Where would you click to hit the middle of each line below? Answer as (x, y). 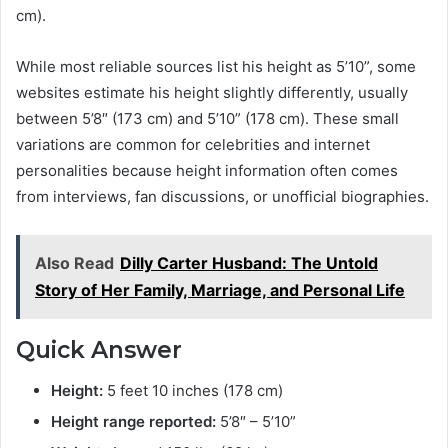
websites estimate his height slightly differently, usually (212, 93)
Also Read (74, 263)
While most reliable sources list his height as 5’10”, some (216, 67)
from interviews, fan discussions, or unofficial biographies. (222, 197)
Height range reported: (133, 421)
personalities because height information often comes (207, 171)
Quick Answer (99, 350)
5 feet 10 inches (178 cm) (193, 390)
